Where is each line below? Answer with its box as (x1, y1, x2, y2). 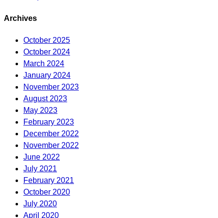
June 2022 (23, 153, 60, 162)
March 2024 (23, 59, 64, 68)
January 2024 (23, 71, 71, 80)
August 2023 (23, 94, 67, 103)
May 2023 (23, 106, 57, 115)
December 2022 (23, 129, 79, 138)
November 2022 (23, 141, 79, 150)
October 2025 (23, 36, 70, 45)
